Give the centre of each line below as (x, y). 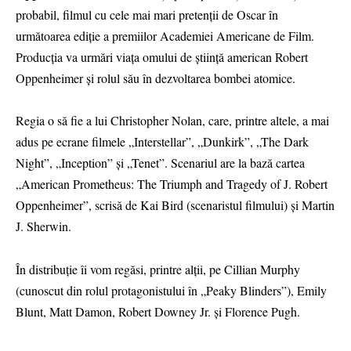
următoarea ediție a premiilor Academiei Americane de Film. (165, 36)
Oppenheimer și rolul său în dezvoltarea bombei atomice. (156, 78)
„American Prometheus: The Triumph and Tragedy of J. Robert (172, 184)
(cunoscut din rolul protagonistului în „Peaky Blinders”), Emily (171, 290)
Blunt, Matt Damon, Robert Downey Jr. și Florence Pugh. (158, 311)
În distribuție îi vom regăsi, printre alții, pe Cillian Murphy (158, 269)
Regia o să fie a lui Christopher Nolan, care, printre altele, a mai (172, 121)
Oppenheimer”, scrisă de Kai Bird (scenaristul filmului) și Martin (175, 205)
